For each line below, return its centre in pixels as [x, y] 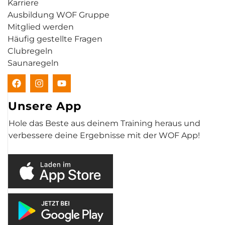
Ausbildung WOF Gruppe [59, 15]
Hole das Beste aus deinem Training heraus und [104, 123]
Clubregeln [30, 51]
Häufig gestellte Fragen [55, 39]
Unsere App [45, 106]
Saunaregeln [33, 63]
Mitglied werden [41, 27]
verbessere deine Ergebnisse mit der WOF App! [104, 135]
